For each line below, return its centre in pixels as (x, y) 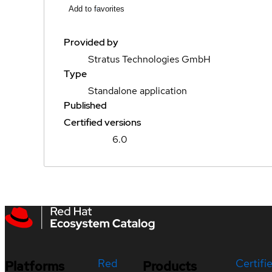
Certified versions (102, 122)
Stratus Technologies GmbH (149, 59)
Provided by (91, 42)
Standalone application (138, 91)
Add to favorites (97, 9)
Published (85, 105)
